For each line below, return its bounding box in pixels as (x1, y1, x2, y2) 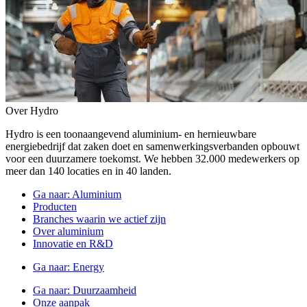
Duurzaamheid (73, 284, 136, 296)
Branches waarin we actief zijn (33, 213, 166, 225)
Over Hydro (5, 105, 58, 116)
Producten (33, 201, 77, 212)
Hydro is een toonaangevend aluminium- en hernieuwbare (5, 128, 256, 140)
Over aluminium (33, 225, 103, 237)
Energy (73, 261, 104, 273)
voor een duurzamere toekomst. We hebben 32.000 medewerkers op (5, 153, 299, 164)
